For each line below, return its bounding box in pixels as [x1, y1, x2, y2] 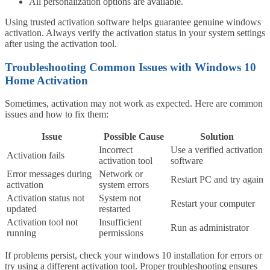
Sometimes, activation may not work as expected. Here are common [5, 98, 263, 109]
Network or [99, 169, 143, 180]
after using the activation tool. [5, 38, 117, 49]
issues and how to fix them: [5, 109, 108, 120]
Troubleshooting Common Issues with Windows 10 [5, 60, 256, 74]
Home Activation [5, 74, 88, 87]
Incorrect [99, 145, 133, 155]
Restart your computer [171, 198, 255, 209]
